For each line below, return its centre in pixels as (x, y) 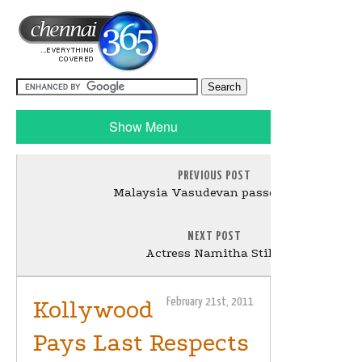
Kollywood (93, 310)
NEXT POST (214, 236)
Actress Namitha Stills (214, 253)
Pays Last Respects (141, 343)
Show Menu (143, 126)
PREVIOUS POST (215, 176)
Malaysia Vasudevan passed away (215, 192)
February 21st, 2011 (210, 302)
